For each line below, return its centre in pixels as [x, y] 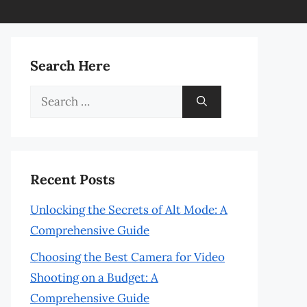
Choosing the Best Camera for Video [127, 257]
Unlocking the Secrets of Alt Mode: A [129, 210]
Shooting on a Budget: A [94, 277]
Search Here [70, 65]
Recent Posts [73, 179]
